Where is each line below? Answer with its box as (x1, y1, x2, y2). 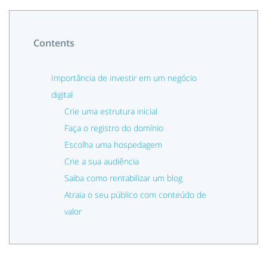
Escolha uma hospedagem (64, 139, 162, 150)
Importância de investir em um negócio (51, 72, 197, 83)
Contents (33, 36, 74, 49)
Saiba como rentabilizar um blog (64, 172, 182, 184)
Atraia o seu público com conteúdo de (64, 189, 206, 200)
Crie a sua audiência (64, 156, 139, 167)
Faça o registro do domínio (64, 122, 163, 133)
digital (51, 89, 73, 100)
